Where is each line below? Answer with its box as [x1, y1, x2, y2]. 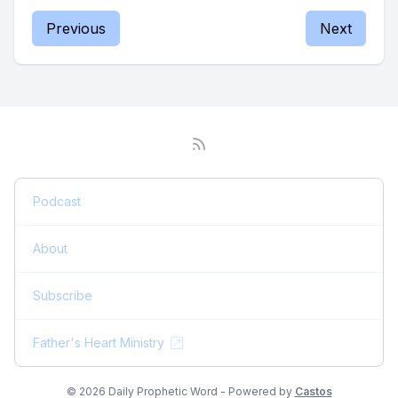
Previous [46, 20, 106, 37]
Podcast [33, 194, 81, 209]
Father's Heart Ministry [33, 335, 164, 350]
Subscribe [33, 288, 92, 303]
